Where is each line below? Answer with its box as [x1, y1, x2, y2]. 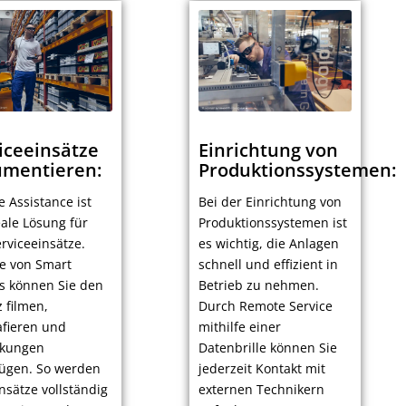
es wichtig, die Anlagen [198, 235, 339, 253]
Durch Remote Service [198, 297, 333, 315]
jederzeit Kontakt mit [198, 360, 325, 378]
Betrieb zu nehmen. [198, 276, 319, 295]
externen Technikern [198, 381, 324, 399]
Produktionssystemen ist [198, 214, 347, 232]
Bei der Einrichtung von [198, 193, 342, 211]
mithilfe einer [198, 318, 281, 336]
